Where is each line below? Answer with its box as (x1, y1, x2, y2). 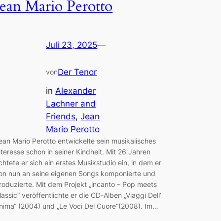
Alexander (55, 86, 96, 96)
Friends (46, 111, 76, 122)
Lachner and (46, 99, 96, 109)
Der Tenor (58, 67, 97, 77)
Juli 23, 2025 (46, 39, 98, 50)
